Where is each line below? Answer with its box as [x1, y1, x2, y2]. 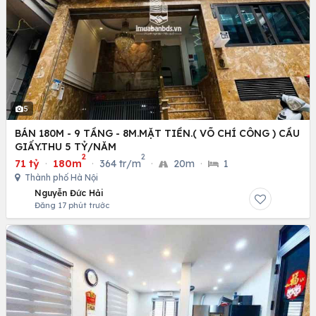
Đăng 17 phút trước [35, 200, 109, 211]
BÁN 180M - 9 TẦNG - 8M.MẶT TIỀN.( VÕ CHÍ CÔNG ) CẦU [15, 127, 300, 140]
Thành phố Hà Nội [23, 172, 98, 183]
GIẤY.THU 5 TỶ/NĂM [15, 140, 116, 154]
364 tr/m [99, 157, 141, 171]
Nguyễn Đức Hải [35, 188, 104, 199]
